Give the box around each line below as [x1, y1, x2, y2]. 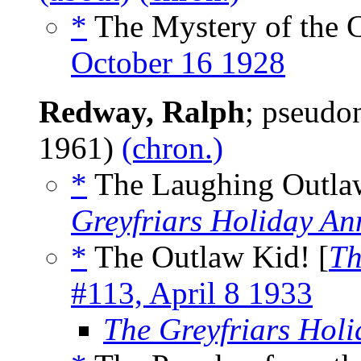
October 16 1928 [71, 45, 285, 81]
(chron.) [122, 131, 223, 166]
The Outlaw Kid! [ [87, 239, 329, 275]
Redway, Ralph [39, 94, 245, 130]
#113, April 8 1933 [71, 276, 313, 311]
